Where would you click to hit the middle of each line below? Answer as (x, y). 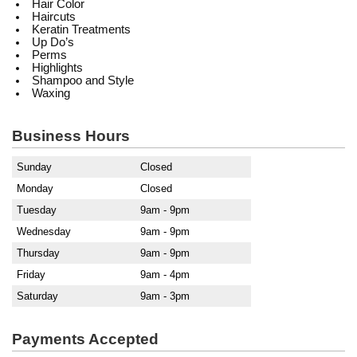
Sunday (34, 167)
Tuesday (37, 210)
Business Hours (71, 136)
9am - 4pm (165, 275)
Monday (35, 188)
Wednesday (44, 231)
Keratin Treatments (81, 29)
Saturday (37, 296)
